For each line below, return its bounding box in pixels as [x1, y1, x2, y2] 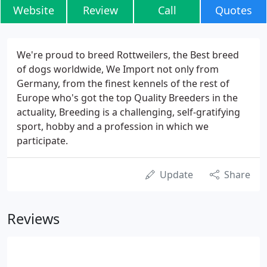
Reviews [7, 209, 60, 228]
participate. [17, 134, 68, 147]
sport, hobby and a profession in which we [17, 120, 209, 133]
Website [13, 3, 54, 17]
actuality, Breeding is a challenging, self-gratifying [17, 105, 240, 119]
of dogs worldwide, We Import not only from [17, 63, 219, 76]
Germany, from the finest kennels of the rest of [17, 77, 229, 90]
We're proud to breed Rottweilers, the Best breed [17, 48, 239, 61]
